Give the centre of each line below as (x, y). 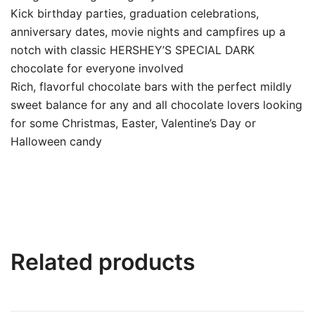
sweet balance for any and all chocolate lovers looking (156, 105)
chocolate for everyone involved (97, 68)
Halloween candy (56, 141)
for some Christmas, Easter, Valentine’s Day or (133, 123)
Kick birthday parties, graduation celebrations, (135, 13)
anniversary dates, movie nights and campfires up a (148, 32)
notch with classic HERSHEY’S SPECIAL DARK (133, 50)
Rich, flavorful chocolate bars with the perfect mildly (151, 86)
